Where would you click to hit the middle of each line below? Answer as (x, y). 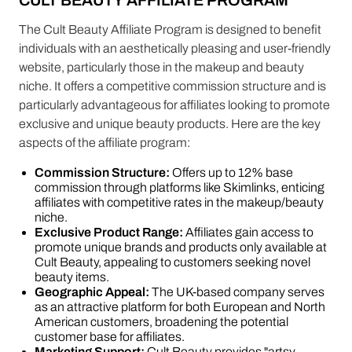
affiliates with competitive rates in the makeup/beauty (179, 202)
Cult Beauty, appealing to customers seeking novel (172, 262)
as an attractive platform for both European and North (180, 307)
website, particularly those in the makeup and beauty (161, 67)
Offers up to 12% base (231, 172)
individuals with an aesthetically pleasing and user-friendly (175, 48)
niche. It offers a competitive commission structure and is (172, 86)
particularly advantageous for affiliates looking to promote (174, 105)
